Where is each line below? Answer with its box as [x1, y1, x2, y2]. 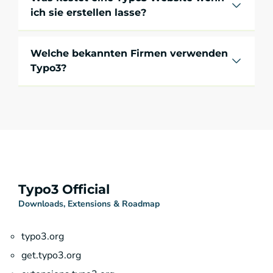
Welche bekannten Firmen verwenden [30, 47, 228, 59]
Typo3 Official [18, 181, 110, 197]
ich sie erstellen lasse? [30, 6, 146, 18]
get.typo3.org [21, 248, 81, 262]
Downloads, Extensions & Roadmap [18, 197, 160, 210]
